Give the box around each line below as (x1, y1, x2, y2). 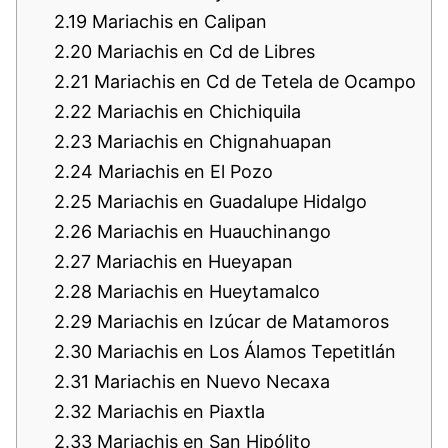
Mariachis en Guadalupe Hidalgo (92, 190, 367, 212)
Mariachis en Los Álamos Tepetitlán (92, 340, 396, 362)
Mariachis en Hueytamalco (92, 280, 320, 302)
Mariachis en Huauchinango (92, 220, 331, 242)
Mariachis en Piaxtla (92, 400, 265, 422)
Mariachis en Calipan (87, 10, 267, 32)
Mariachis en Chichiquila (92, 100, 301, 122)
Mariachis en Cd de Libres (92, 40, 315, 62)
